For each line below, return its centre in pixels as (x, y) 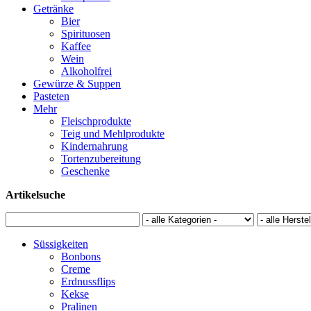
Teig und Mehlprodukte (113, 134)
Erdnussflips (88, 281)
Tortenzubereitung (101, 159)
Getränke (53, 9)
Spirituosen (86, 34)
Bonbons (81, 257)
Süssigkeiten (61, 244)
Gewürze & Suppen (77, 84)
